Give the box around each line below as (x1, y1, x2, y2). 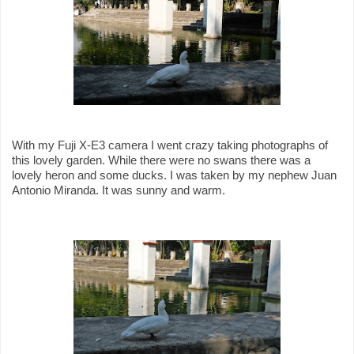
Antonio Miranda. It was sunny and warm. (12, 183, 225, 197)
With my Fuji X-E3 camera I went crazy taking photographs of (12, 138, 328, 152)
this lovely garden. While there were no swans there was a (12, 153, 311, 167)
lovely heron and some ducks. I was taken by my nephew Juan (12, 168, 337, 182)
